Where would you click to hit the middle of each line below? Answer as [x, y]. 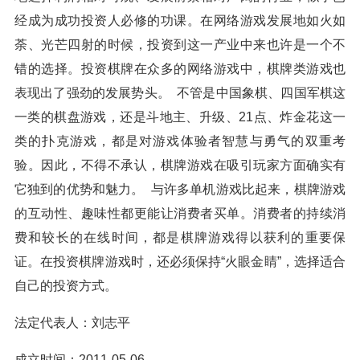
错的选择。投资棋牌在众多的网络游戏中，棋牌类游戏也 [180, 69]
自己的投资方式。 [66, 286]
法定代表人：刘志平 [72, 323]
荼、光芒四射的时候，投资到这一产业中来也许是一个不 [180, 45]
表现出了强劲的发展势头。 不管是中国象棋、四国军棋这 [180, 93]
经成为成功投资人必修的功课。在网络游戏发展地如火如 [180, 20]
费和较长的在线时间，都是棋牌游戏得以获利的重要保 [180, 237]
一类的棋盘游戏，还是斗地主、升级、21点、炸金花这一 [180, 117]
